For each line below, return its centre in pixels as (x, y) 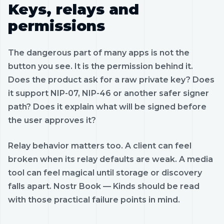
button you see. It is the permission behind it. (100, 66)
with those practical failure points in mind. (94, 199)
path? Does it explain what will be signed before (107, 106)
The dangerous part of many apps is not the (99, 52)
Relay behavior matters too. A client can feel (100, 145)
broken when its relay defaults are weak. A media (110, 159)
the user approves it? (52, 120)
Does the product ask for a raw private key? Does (111, 79)
